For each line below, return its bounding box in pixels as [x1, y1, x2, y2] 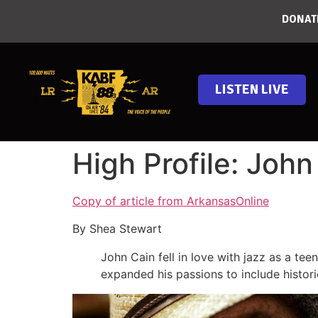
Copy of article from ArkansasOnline [72, 194, 269, 209]
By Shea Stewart [72, 221, 162, 236]
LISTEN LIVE [215, 81, 290, 98]
